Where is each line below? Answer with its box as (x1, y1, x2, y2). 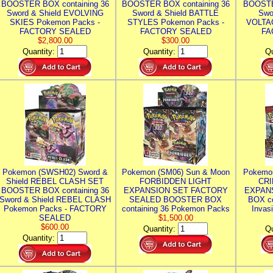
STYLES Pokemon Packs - (127, 18, 224, 27)
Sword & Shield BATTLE (132, 9, 219, 18)
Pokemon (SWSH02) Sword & (2, 168, 108, 177)
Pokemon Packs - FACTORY (3, 204, 107, 213)
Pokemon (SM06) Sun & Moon (121, 168, 230, 177)
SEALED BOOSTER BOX (129, 195, 222, 204)
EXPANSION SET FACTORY (123, 186, 228, 195)
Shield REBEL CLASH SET (6, 177, 104, 186)
